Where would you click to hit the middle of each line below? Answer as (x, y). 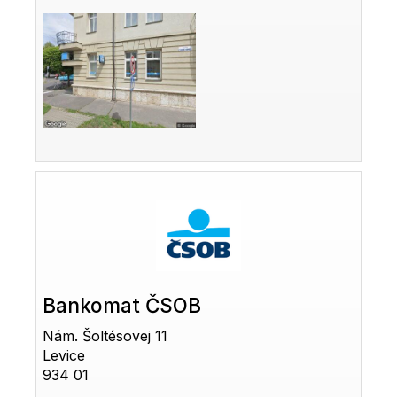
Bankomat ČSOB (122, 306)
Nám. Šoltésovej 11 (105, 336)
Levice (64, 356)
